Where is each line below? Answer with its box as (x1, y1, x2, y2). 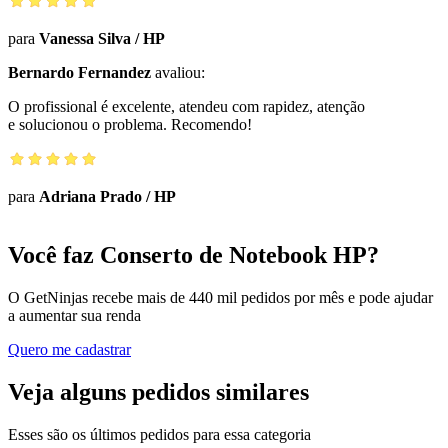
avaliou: (151, 63, 205, 81)
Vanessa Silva (39, 29, 131, 47)
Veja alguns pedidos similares (8, 378, 309, 405)
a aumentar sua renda (8, 306, 141, 324)
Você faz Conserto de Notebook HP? (8, 241, 379, 268)
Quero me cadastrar (8, 340, 131, 358)
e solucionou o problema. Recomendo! (8, 115, 252, 133)
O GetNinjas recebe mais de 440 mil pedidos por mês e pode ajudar (8, 288, 433, 306)
